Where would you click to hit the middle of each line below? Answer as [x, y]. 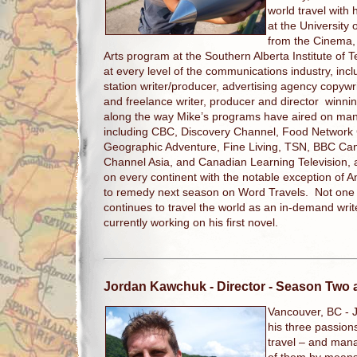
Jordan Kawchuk [155, 286]
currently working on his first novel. [191, 222]
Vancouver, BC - [310, 312]
